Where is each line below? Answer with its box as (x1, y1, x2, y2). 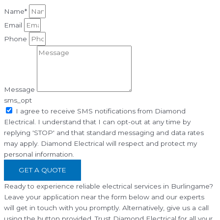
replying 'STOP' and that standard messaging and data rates (4, 129, 204, 137)
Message (4, 85, 37, 94)
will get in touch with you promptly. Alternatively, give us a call (4, 204, 209, 212)
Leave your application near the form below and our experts (4, 193, 204, 201)
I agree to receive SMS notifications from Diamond (16, 107, 186, 115)
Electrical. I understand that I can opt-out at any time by (4, 118, 191, 126)
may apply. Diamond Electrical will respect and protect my (4, 139, 197, 148)
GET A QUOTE (19, 166, 66, 174)
